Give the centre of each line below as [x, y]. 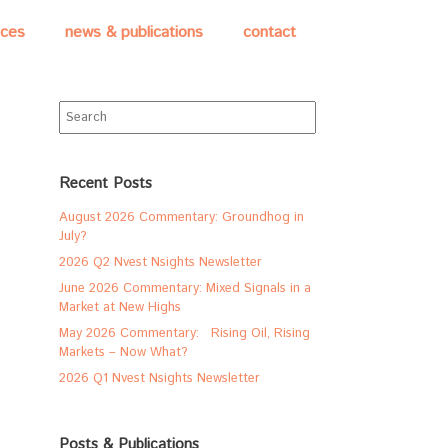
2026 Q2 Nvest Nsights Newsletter [161, 262]
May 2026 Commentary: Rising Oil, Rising [185, 333]
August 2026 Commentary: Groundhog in [182, 217]
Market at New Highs [120, 307]
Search [79, 109]
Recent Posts [106, 183]
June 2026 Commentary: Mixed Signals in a [185, 288]
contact [269, 32]
